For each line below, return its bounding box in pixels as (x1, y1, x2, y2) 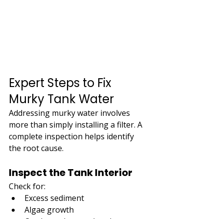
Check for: (9, 180, 45, 192)
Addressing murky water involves (9, 107, 132, 118)
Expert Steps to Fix (9, 74, 114, 91)
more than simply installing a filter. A (9, 119, 144, 130)
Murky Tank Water (9, 90, 114, 107)
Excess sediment (24, 192, 84, 203)
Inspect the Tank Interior (9, 165, 132, 179)
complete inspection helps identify (9, 131, 136, 142)
